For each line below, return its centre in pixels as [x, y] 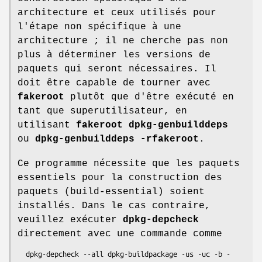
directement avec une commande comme [120, 234]
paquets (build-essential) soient [111, 192]
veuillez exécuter [70, 220]
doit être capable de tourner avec [114, 83]
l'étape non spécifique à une [99, 27]
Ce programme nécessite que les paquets [129, 163]
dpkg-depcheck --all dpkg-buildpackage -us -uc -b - [22, 254]
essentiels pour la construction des [120, 177]
